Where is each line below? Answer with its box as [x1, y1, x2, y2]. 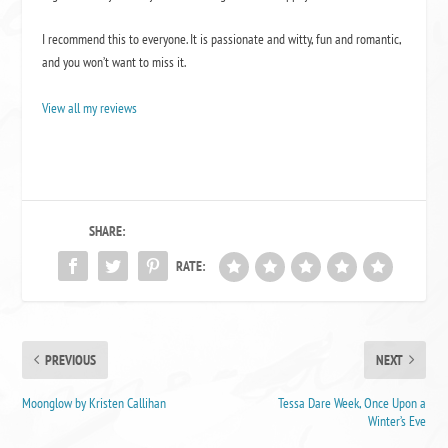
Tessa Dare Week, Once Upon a [277, 393, 426, 412]
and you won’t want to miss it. [42, 53, 187, 72]
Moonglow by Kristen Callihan [22, 393, 167, 412]
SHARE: [89, 221, 126, 240]
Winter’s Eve [367, 411, 426, 430]
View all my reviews [42, 98, 138, 117]
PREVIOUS [45, 350, 97, 369]
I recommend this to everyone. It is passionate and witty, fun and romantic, [42, 30, 402, 49]
